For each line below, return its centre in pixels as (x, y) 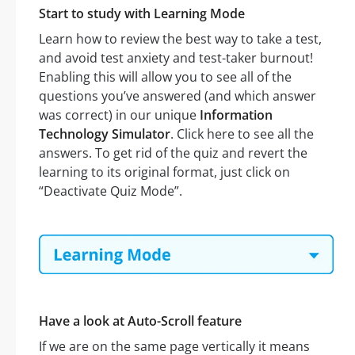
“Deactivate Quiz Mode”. (111, 191)
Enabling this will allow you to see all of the (165, 77)
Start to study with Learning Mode (142, 14)
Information (236, 115)
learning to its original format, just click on (164, 172)
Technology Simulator (105, 134)
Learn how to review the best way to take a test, (180, 39)
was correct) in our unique (119, 115)
